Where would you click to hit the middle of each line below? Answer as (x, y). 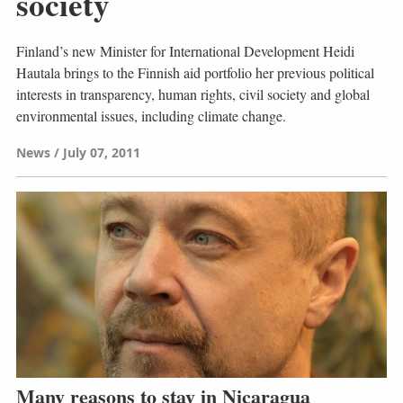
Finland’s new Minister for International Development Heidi (185, 51)
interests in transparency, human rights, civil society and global (193, 94)
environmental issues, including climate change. (151, 116)
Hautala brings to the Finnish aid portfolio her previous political (195, 73)
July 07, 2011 (101, 153)
